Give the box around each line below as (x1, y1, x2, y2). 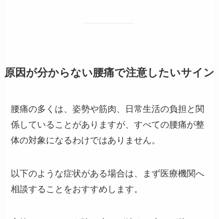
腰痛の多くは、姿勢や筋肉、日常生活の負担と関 (11, 104, 205, 114)
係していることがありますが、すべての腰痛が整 (11, 120, 205, 130)
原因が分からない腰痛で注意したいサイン (4, 67, 215, 79)
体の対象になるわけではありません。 (11, 135, 161, 146)
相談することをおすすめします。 (11, 184, 143, 195)
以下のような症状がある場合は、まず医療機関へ (11, 169, 205, 179)
